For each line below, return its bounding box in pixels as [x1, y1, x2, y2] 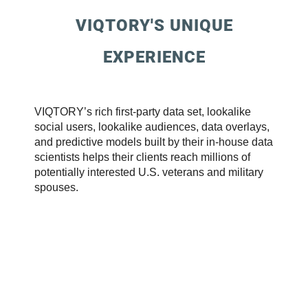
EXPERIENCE [102, 47, 206, 67]
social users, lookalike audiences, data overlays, [34, 120, 269, 133]
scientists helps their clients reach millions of [34, 151, 250, 163]
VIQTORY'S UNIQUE [75, 15, 233, 35]
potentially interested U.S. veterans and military [34, 166, 263, 178]
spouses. [34, 181, 78, 193]
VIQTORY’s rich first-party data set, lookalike [34, 105, 251, 118]
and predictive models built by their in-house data [34, 135, 273, 148]
